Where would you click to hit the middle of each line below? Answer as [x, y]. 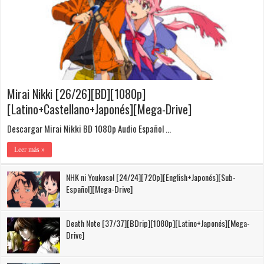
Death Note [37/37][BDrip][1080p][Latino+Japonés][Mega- [158, 223]
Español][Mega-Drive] [100, 189]
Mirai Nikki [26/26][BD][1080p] [77, 93]
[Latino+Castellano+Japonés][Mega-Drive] [100, 109]
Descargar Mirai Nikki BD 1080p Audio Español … [89, 128]
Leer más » [30, 149]
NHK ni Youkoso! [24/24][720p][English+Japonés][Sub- [151, 177]
